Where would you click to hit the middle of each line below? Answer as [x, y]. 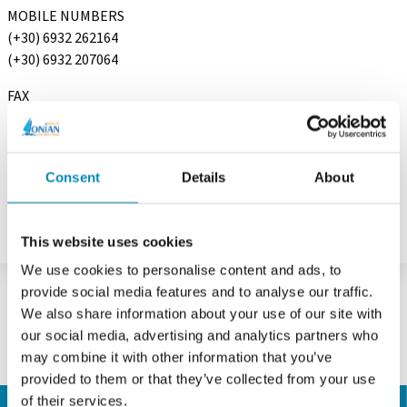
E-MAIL [30, 155]
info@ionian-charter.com [86, 177]
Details [203, 177]
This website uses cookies [107, 241]
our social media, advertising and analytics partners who [199, 335]
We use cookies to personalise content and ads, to [181, 270]
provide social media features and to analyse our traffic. [197, 292]
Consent [73, 177]
